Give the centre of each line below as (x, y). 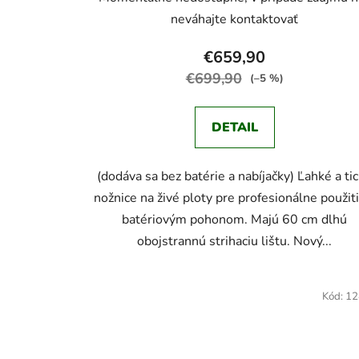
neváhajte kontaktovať (235, 19)
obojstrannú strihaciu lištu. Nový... (235, 241)
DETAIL (234, 127)
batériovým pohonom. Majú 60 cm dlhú (235, 219)
